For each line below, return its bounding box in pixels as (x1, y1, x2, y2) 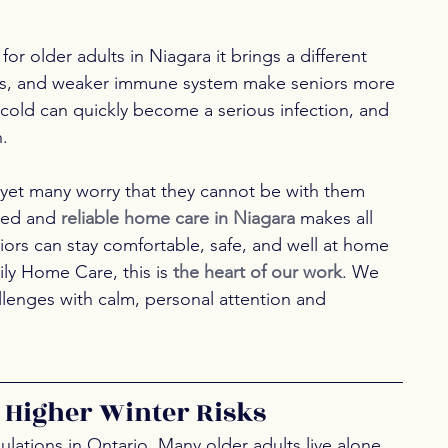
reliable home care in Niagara (61, 207, 295, 230)
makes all (295, 207, 378, 230)
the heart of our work (173, 261, 342, 284)
